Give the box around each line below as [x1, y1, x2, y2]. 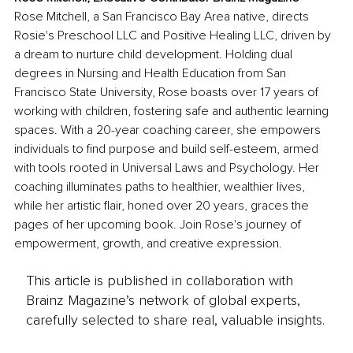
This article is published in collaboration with [25, 271, 293, 289]
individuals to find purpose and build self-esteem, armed [14, 141, 321, 158]
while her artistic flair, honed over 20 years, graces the [14, 198, 312, 214]
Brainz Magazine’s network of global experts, [25, 291, 300, 309]
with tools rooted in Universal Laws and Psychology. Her [14, 160, 322, 176]
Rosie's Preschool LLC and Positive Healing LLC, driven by [14, 28, 334, 44]
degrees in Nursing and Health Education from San [14, 65, 289, 82]
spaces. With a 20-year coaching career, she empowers [14, 122, 324, 139]
